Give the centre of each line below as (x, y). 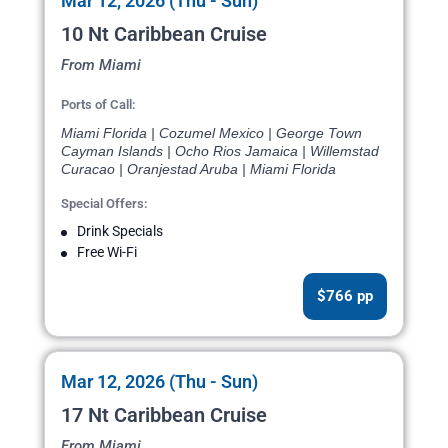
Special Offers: (104, 204)
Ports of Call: (98, 105)
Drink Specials (120, 231)
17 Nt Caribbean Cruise (164, 415)
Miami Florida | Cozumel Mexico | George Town (211, 133)
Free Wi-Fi (107, 252)
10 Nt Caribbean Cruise (164, 34)
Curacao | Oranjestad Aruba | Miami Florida (198, 169)
